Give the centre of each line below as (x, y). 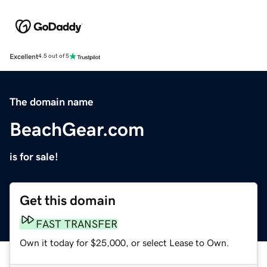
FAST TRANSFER (77, 224)
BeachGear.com (77, 129)
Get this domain (68, 200)
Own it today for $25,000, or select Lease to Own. (125, 242)
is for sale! (34, 156)
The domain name (52, 102)
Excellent (24, 56)
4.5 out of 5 (54, 56)
